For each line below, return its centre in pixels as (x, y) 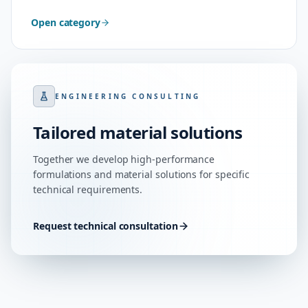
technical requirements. (88, 189)
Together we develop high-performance (124, 159)
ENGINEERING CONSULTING (128, 96)
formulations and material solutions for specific (142, 174)
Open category (66, 22)
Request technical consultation (106, 226)
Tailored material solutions (138, 132)
